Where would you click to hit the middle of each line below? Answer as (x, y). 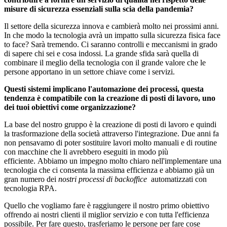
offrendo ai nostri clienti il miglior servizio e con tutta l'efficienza (107, 215)
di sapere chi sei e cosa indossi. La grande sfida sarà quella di (101, 54)
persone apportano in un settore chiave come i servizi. (89, 72)
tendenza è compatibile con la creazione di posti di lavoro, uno (110, 98)
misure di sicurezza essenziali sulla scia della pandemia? (99, 9)
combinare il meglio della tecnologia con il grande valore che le (105, 63)
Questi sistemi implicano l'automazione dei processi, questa (104, 89)
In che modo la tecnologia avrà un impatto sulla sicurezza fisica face (112, 35)
